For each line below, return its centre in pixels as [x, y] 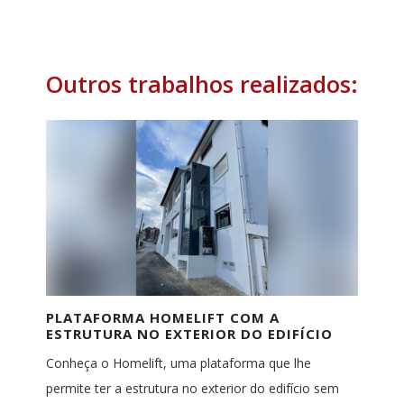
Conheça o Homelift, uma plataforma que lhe [178, 363]
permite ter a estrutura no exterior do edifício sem [192, 389]
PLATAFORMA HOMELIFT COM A [162, 318]
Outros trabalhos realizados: [202, 84]
